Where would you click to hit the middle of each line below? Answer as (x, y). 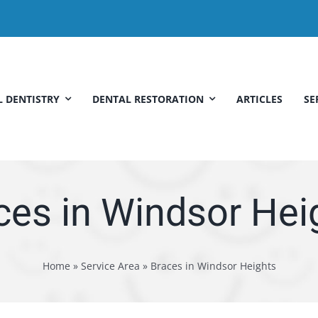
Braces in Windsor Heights (213, 266)
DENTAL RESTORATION (148, 99)
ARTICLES (260, 99)
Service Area (110, 266)
